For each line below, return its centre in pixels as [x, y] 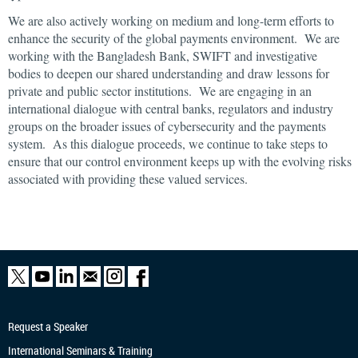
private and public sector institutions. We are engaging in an [160, 91]
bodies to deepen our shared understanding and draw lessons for [169, 73]
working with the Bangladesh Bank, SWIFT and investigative [163, 56]
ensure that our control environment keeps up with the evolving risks [180, 161]
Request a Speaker [48, 326]
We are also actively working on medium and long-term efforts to [171, 20]
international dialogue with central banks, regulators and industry [171, 108]
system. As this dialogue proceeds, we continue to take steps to [168, 143]
